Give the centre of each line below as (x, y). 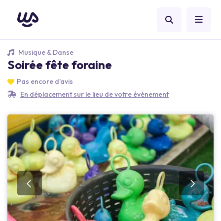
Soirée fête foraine (60, 65)
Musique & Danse (45, 52)
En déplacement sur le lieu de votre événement (94, 94)
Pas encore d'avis (45, 81)
